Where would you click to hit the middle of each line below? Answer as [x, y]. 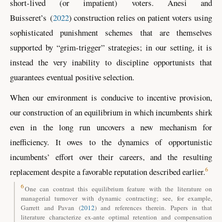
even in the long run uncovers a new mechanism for [111, 127]
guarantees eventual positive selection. [72, 77]
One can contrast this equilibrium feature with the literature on [118, 189]
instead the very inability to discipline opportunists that [111, 62]
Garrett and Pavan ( [51, 207]
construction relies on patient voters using [142, 17]
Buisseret [25, 17]
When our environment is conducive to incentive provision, [111, 98]
